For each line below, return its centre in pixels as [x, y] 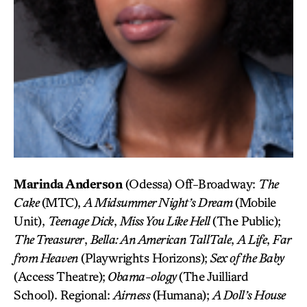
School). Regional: [63, 295]
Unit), [31, 221]
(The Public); [247, 221]
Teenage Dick [81, 221]
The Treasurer [49, 240]
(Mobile [256, 202]
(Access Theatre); [60, 277]
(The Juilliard [213, 277]
